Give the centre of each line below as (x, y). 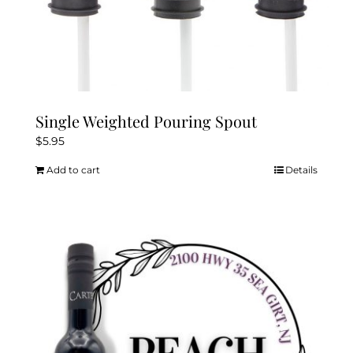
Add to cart (73, 169)
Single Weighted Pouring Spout (146, 121)
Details (302, 169)
